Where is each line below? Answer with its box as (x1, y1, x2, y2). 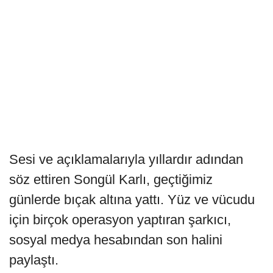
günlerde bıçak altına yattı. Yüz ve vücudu (9, 192, 255, 208)
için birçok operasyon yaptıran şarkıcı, (9, 212, 231, 228)
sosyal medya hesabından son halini (9, 232, 222, 248)
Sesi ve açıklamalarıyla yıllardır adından (9, 152, 243, 168)
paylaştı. (9, 252, 58, 268)
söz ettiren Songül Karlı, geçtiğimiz (9, 172, 213, 188)
